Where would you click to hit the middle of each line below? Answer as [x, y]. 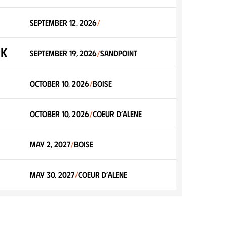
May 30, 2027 [52, 175]
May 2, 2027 [50, 144]
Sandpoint [119, 53]
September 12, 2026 [63, 23]
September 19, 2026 [63, 53]
